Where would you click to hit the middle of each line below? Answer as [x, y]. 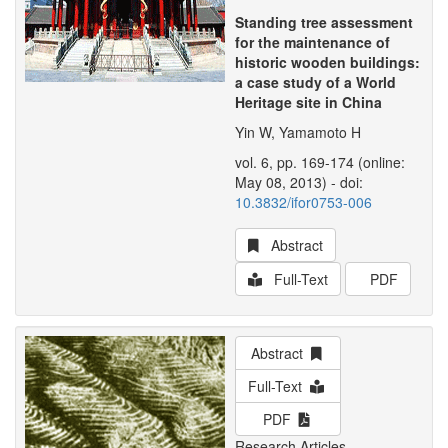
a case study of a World [315, 82]
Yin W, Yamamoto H [298, 132]
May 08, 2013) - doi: [299, 182]
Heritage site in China [308, 102]
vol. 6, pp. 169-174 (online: [320, 162]
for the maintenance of [312, 42]
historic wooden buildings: [327, 62]
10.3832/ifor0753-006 [303, 202]
